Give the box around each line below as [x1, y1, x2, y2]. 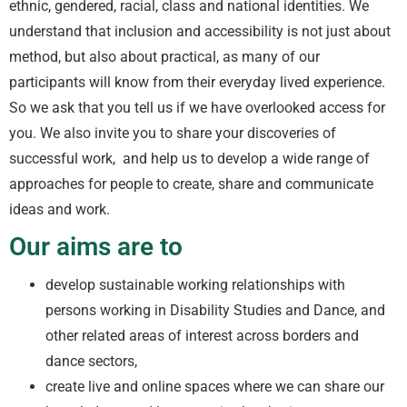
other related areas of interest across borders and [45, 326, 359, 344]
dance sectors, [45, 352, 137, 370]
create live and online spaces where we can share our [45, 377, 384, 395]
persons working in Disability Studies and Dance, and [45, 301, 385, 319]
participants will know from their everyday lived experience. [9, 74, 385, 92]
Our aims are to [9, 231, 183, 262]
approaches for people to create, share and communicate [9, 175, 373, 194]
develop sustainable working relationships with [45, 275, 345, 293]
